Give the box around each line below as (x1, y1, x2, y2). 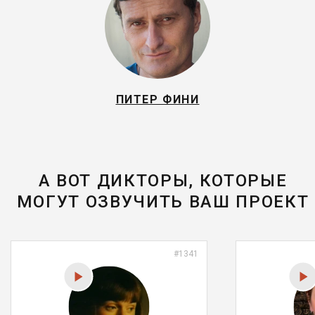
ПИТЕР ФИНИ (115, 93, 200, 106)
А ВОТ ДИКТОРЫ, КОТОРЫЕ (38, 171, 288, 191)
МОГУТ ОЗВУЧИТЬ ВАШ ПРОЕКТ (16, 192, 309, 212)
